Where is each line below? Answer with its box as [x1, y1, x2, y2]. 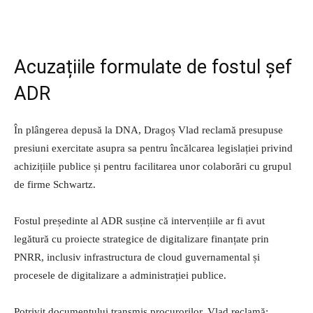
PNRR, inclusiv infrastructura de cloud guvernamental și [14, 251, 260, 263]
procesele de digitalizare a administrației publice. [14, 269, 226, 281]
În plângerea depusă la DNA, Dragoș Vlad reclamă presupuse [14, 124, 283, 136]
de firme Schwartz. [14, 178, 96, 190]
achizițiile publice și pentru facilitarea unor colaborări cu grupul [14, 160, 291, 172]
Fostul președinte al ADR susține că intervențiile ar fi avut [14, 214, 265, 226]
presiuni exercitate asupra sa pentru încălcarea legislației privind [14, 142, 293, 154]
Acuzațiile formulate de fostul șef [14, 55, 292, 78]
